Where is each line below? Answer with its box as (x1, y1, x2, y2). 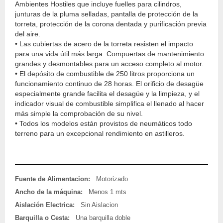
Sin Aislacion (81, 201, 118, 209)
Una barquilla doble (76, 214, 130, 222)
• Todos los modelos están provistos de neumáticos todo (15, 119, 192, 127)
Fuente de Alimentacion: (15, 175, 90, 183)
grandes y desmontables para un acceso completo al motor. (15, 60, 204, 68)
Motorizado (96, 175, 128, 183)
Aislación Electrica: (15, 201, 75, 209)
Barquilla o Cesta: (15, 214, 70, 222)
